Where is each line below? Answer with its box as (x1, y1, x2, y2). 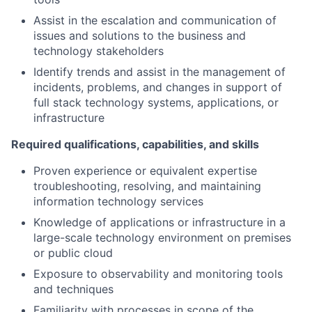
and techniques (33, 281, 114, 296)
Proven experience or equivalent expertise (33, 163, 257, 178)
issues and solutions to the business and (33, 28, 246, 42)
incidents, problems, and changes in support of (33, 79, 282, 94)
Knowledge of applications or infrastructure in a (33, 214, 286, 229)
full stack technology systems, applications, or (33, 95, 279, 109)
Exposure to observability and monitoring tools (33, 266, 283, 281)
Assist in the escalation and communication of (33, 13, 276, 27)
